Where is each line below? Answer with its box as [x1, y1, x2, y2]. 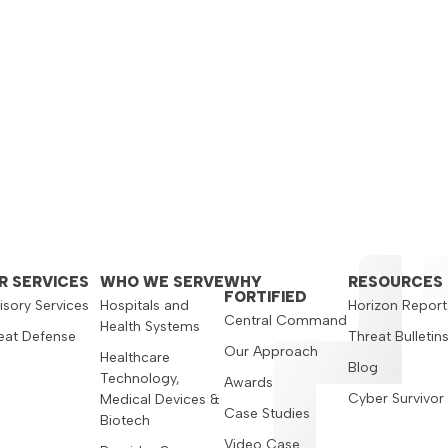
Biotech [99, 411, 150, 429]
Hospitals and [99, 296, 189, 314]
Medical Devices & [99, 390, 220, 408]
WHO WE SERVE [99, 272, 224, 291]
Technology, [99, 369, 180, 387]
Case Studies [224, 404, 310, 422]
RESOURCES [348, 272, 444, 291]
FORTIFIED [224, 287, 307, 306]
